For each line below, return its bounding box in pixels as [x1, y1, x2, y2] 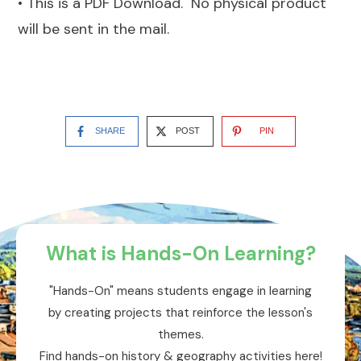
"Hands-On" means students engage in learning [49, 283, 312, 300]
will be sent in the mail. [18, 19, 169, 39]
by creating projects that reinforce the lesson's [48, 305, 313, 322]
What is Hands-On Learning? [45, 241, 316, 267]
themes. [157, 326, 204, 343]
